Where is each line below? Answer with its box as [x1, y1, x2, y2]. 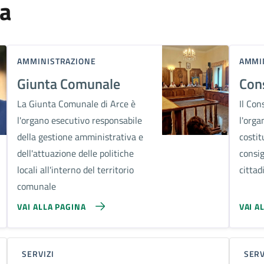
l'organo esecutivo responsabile [17, 113, 143, 127]
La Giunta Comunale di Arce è [17, 97, 136, 111]
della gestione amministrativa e [17, 130, 144, 144]
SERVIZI [22, 247, 54, 260]
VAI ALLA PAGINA [17, 200, 86, 213]
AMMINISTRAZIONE [17, 55, 96, 67]
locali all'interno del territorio [17, 163, 134, 177]
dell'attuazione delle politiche [17, 146, 134, 160]
